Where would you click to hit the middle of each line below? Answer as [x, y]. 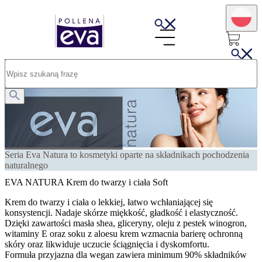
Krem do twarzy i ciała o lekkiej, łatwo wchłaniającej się [109, 202]
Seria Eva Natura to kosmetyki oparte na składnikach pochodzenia [127, 155]
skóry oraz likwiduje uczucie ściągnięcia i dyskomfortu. [107, 244]
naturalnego [26, 166]
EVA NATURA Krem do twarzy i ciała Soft [86, 182]
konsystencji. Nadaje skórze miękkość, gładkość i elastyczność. [121, 212]
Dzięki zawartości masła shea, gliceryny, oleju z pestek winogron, [126, 223]
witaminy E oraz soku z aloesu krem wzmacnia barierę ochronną [124, 233]
